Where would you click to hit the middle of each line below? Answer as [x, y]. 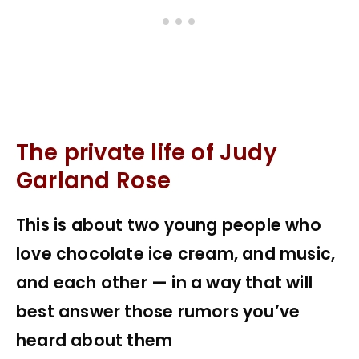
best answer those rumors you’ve [158, 312]
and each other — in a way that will [165, 283]
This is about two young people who [169, 226]
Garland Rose [94, 181]
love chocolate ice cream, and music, [176, 254]
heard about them [95, 341]
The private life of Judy [147, 153]
